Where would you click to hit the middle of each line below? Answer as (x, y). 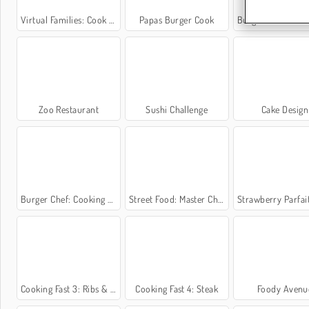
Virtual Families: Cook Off (65, 19)
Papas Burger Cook (177, 19)
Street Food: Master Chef (173, 199)
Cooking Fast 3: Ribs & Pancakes (66, 289)
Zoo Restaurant (69, 109)
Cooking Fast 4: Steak (177, 289)
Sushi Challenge (177, 109)
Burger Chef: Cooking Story (64, 199)
